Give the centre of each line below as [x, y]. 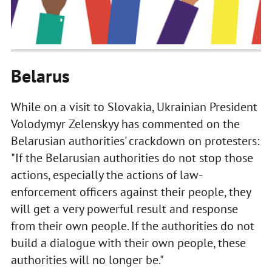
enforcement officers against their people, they [131, 192]
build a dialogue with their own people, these [128, 243]
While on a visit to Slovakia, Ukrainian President [134, 107]
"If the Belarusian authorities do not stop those [132, 158]
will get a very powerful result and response [124, 209]
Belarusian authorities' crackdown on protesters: [135, 141]
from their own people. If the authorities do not [132, 226]
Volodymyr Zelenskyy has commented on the [125, 124]
